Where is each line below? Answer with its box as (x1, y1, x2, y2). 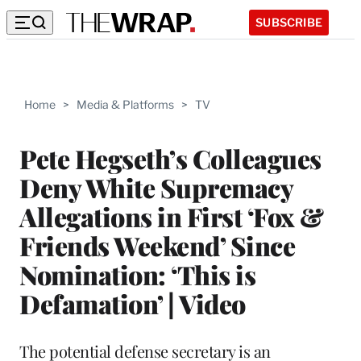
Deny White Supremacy (19, 169, 293, 205)
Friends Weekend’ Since (19, 227, 295, 263)
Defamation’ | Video (19, 285, 246, 321)
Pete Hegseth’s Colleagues (19, 140, 322, 176)
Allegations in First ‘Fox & (19, 198, 324, 234)
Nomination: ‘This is (19, 256, 255, 292)
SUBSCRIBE (255, 15, 322, 29)
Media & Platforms (77, 98, 174, 111)
